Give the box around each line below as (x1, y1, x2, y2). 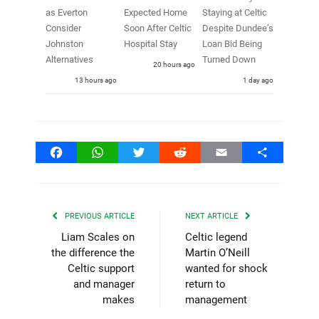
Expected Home (123, 7, 187, 19)
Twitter (138, 145, 174, 159)
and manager (73, 278, 135, 291)
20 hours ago (153, 61, 196, 69)
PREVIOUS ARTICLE (63, 211, 135, 221)
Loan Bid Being (202, 38, 263, 50)
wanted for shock (185, 262, 268, 276)
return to (185, 278, 226, 291)
